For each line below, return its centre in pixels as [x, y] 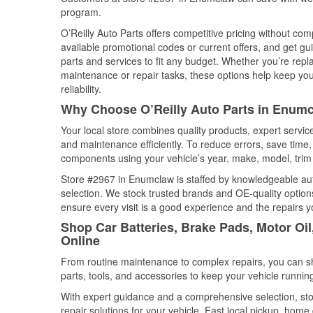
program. [81, 12]
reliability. [81, 89]
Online [80, 240]
